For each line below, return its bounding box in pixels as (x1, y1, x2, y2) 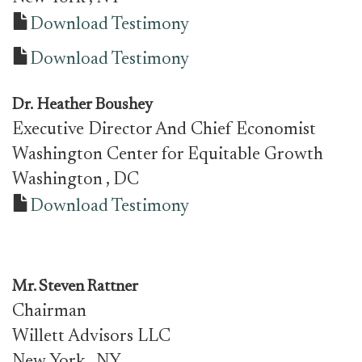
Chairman (12, 303, 86, 321)
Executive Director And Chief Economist (12, 121, 316, 139)
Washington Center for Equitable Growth (12, 146, 323, 164)
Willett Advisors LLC (12, 328, 170, 346)
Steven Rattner (39, 279, 138, 295)
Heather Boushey (37, 97, 153, 113)
